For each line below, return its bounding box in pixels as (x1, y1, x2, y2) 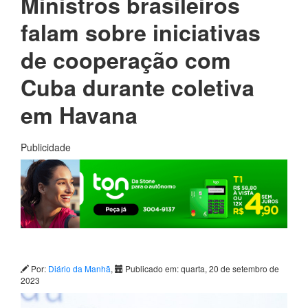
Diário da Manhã (48, 263, 111, 275)
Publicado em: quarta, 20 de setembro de (123, 263, 279, 275)
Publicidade (21, 140, 71, 155)
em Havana (21, 99, 137, 131)
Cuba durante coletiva (21, 71, 254, 104)
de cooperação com (21, 44, 231, 76)
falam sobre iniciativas (21, 16, 261, 49)
